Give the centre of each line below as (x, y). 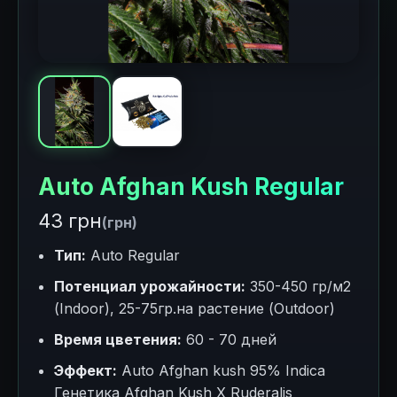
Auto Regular (133, 255)
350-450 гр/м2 (298, 286)
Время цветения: (118, 339)
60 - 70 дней (229, 339)
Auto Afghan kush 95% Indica (221, 370)
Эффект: (86, 370)
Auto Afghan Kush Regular (191, 187)
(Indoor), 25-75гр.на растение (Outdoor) (195, 308)
